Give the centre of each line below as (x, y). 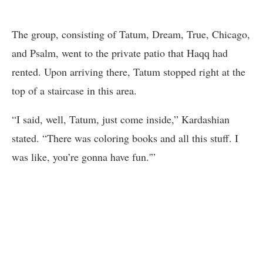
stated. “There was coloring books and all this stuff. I (125, 138)
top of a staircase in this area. (74, 90)
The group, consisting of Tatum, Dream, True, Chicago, (131, 34)
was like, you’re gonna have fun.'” (84, 156)
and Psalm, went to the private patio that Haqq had (120, 53)
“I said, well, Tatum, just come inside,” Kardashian (121, 119)
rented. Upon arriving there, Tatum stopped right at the (129, 71)
